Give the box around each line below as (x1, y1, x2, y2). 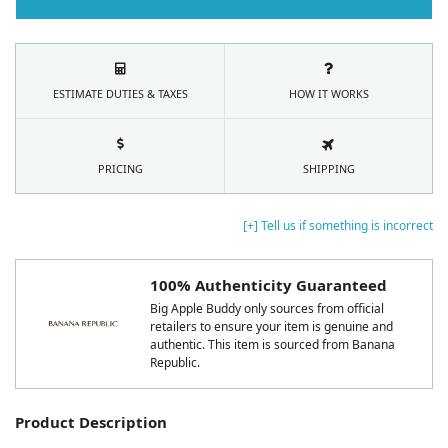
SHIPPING (302, 161, 355, 177)
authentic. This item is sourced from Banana (150, 335, 395, 353)
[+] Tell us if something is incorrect (243, 217, 433, 235)
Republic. (150, 353, 200, 371)
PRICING (97, 161, 143, 177)
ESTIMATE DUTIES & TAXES (52, 86, 188, 102)
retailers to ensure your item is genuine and (150, 317, 393, 335)
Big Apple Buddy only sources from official (150, 299, 384, 317)
